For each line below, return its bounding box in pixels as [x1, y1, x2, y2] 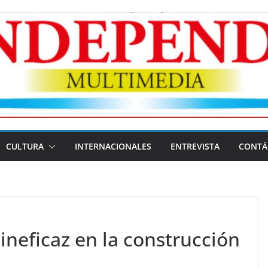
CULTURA [6, 141, 44, 153]
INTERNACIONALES [75, 141, 151, 153]
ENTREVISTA [170, 141, 220, 153]
